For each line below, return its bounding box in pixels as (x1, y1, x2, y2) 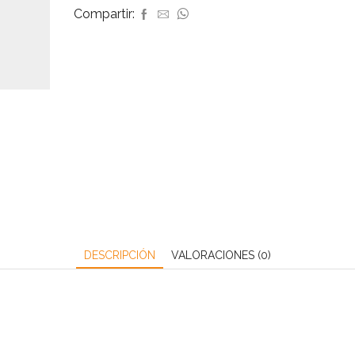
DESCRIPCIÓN (84, 248, 155, 261)
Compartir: (73, 6, 135, 22)
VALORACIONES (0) (171, 248, 271, 261)
